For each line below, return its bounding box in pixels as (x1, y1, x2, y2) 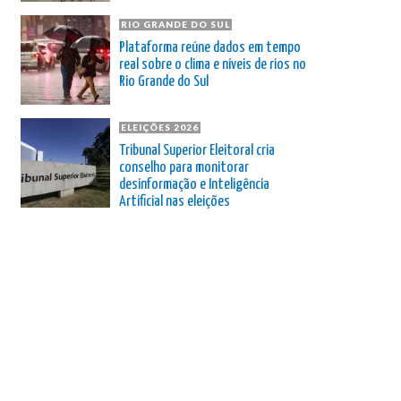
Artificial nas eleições (119, 193, 230, 209)
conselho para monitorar (119, 159, 249, 175)
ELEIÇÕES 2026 (121, 121, 199, 132)
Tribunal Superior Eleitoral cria (119, 142, 275, 158)
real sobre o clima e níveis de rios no (119, 56, 306, 73)
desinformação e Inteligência (119, 176, 269, 192)
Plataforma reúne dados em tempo (119, 39, 301, 55)
